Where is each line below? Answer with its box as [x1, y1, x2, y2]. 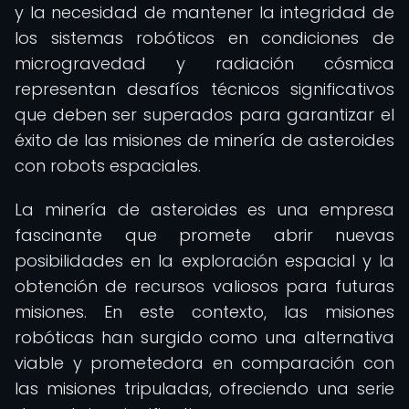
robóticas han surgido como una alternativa [15, 326, 394, 349]
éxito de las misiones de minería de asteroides [15, 129, 394, 152]
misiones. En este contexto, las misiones [15, 300, 394, 323]
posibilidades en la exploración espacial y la [15, 249, 394, 272]
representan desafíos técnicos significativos [15, 78, 394, 100]
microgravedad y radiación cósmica [15, 52, 394, 75]
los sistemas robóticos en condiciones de [15, 26, 394, 49]
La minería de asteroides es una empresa [15, 198, 394, 221]
